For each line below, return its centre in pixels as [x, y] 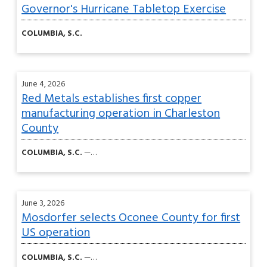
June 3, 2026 [43, 203]
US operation [56, 233]
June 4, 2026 [44, 84]
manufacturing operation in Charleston [121, 114]
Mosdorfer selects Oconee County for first [131, 218]
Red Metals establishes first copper [112, 99]
